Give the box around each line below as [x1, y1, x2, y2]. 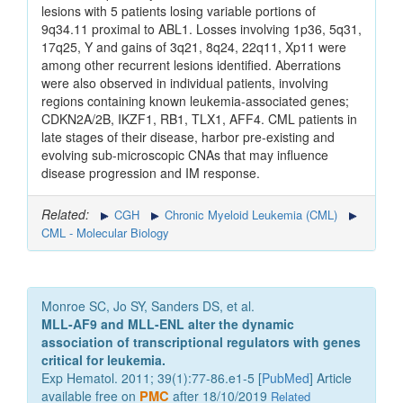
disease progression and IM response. [41, 164, 260, 183]
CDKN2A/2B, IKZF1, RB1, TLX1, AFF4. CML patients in [41, 110, 357, 129]
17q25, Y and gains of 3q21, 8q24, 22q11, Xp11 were [41, 38, 346, 57]
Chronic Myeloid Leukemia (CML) [161, 206, 337, 224]
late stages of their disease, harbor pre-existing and [41, 128, 335, 147]
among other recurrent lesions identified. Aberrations [41, 56, 341, 75]
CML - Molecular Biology [41, 224, 169, 242]
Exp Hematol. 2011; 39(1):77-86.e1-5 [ [41, 369, 262, 388]
